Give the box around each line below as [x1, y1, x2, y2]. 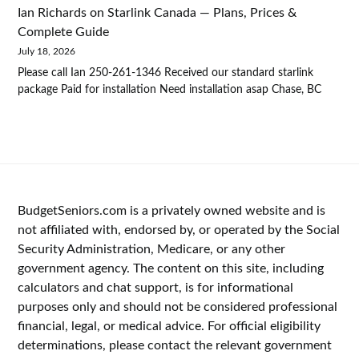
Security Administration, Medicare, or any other [18, 243, 286, 256]
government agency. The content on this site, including [18, 262, 325, 276]
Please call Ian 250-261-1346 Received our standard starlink [18, 67, 314, 79]
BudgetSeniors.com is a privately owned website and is [18, 204, 326, 218]
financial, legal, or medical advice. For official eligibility [18, 320, 321, 333]
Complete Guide [18, 25, 110, 38]
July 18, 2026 [18, 46, 76, 56]
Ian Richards [18, 6, 87, 19]
